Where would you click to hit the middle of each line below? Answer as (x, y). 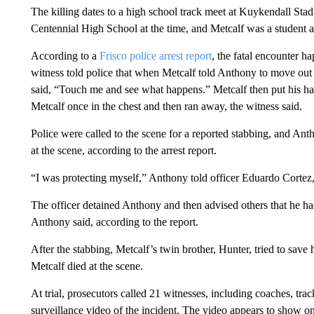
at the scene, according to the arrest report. (123, 150)
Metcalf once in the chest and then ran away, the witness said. (166, 106)
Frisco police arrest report (155, 56)
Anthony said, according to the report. (114, 222)
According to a (65, 56)
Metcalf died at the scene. (87, 266)
